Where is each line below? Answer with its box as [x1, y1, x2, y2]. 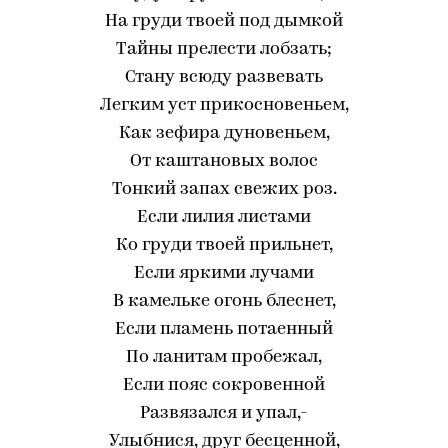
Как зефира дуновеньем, [118, 124, 330, 143]
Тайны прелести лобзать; [116, 40, 332, 59]
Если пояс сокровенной [123, 376, 325, 395]
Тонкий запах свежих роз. [111, 180, 337, 199]
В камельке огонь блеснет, [112, 292, 336, 311]
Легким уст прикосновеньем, [99, 96, 349, 115]
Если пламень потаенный [115, 320, 333, 339]
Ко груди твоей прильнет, [115, 236, 333, 255]
